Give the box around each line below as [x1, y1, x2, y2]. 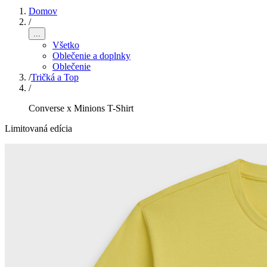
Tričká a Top [31, 72, 79, 82]
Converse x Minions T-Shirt [29, 103, 133, 113]
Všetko [52, 40, 79, 50]
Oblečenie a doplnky [52, 51, 131, 61]
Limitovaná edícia [5, 123, 72, 133]
